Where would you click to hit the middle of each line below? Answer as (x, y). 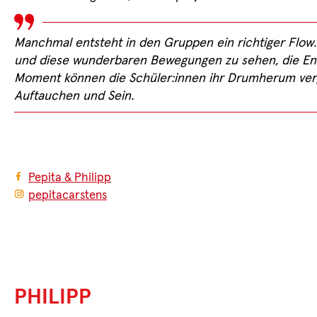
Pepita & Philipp (69, 178)
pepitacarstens (67, 195)
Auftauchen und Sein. (74, 96)
